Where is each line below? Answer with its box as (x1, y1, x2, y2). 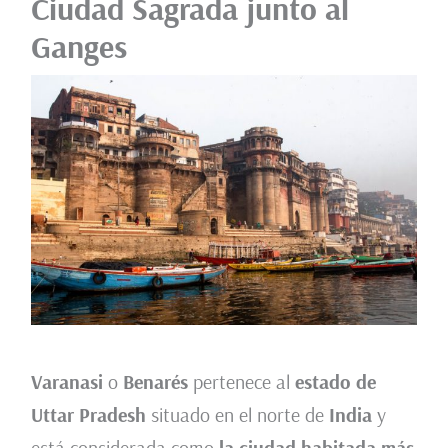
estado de (289, 368, 376, 394)
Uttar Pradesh (30, 401, 146, 427)
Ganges (30, 25, 127, 66)
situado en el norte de (145, 401, 329, 427)
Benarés (122, 368, 188, 394)
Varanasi (30, 368, 103, 394)
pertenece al (187, 368, 290, 394)
